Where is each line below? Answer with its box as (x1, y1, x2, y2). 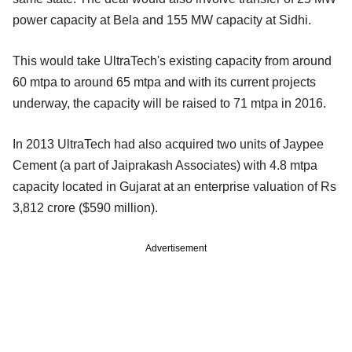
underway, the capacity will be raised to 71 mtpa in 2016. (13, 97, 326, 111)
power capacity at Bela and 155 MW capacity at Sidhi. (13, 13, 311, 27)
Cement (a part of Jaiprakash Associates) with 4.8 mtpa (13, 159, 317, 173)
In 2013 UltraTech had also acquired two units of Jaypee (13, 137, 324, 152)
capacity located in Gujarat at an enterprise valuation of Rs (13, 180, 336, 194)
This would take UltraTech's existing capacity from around (13, 54, 332, 68)
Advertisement (145, 243, 207, 255)
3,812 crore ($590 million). (13, 201, 158, 215)
